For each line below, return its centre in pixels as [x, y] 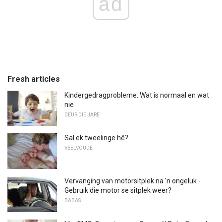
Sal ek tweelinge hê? [96, 138]
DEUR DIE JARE [82, 114]
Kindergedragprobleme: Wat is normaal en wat [137, 95]
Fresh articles [34, 79]
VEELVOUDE [79, 148]
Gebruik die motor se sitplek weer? [118, 191]
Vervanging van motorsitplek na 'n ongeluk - [133, 181]
